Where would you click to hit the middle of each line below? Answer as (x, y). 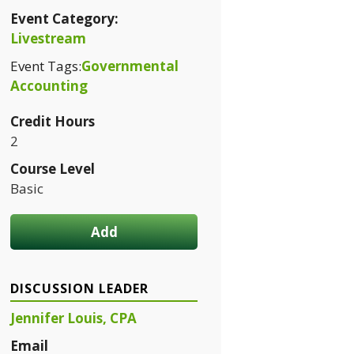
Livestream (48, 39)
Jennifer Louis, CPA (73, 318)
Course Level (53, 169)
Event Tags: (46, 66)
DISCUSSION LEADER (79, 289)
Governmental (130, 66)
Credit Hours (53, 122)
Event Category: (64, 19)
